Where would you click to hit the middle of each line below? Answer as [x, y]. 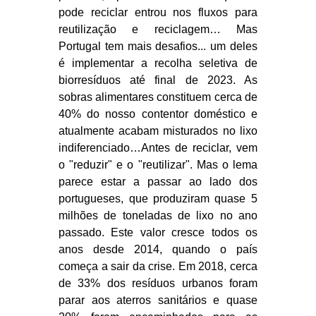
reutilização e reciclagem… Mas [158, 30]
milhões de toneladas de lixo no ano [158, 216]
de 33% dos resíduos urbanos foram [158, 284]
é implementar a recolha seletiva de [158, 63]
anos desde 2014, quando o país [158, 250]
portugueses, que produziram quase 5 [158, 199]
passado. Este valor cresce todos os [158, 233]
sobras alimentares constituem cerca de [158, 97]
